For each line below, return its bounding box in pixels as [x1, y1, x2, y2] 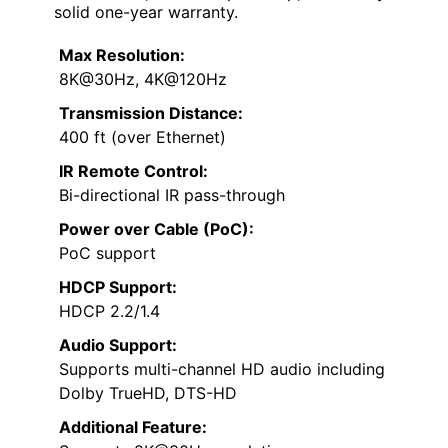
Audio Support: [59, 334, 177, 355]
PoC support [59, 242, 156, 263]
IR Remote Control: [59, 160, 208, 181]
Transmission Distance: [59, 102, 243, 123]
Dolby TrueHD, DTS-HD [59, 382, 237, 403]
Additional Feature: [59, 416, 207, 437]
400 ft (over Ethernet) [59, 126, 226, 147]
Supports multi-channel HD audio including [59, 358, 385, 379]
